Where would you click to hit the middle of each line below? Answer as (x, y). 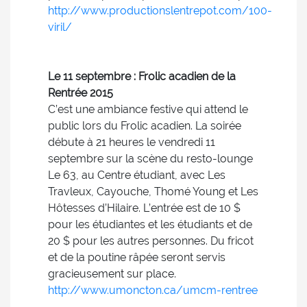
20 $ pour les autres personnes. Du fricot (151, 241)
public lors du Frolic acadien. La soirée (145, 126)
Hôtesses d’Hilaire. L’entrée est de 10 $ (144, 208)
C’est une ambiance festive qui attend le (148, 109)
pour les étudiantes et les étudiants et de (150, 224)
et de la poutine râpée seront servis (137, 257)
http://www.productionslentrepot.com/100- (160, 11)
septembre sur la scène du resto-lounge (150, 159)
